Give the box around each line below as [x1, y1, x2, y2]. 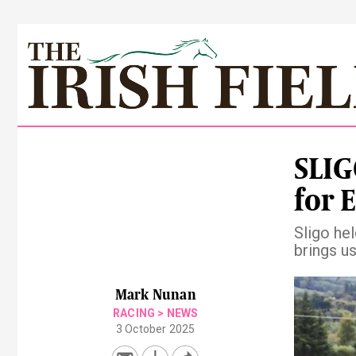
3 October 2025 [115, 323, 195, 335]
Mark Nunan [114, 287, 196, 303]
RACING [112, 307, 156, 319]
